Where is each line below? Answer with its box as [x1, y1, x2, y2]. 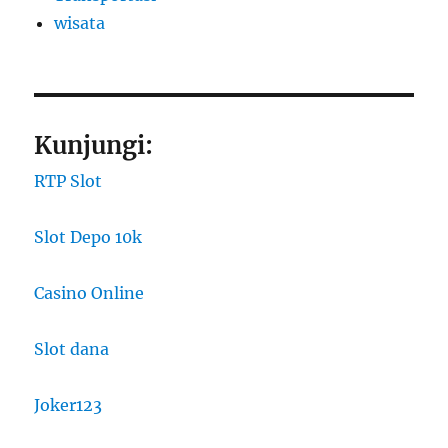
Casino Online [34, 282, 145, 303]
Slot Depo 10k [34, 226, 143, 247]
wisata [54, 12, 106, 33]
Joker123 [34, 394, 103, 415]
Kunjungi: [34, 129, 154, 161]
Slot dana [34, 338, 110, 359]
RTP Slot [34, 170, 103, 191]
